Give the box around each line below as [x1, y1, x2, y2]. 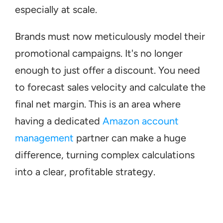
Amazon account [103, 115, 179, 127]
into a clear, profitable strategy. [15, 166, 155, 178]
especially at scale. [15, 3, 97, 15]
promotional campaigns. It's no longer [15, 47, 183, 59]
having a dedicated [15, 115, 103, 127]
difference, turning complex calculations [15, 149, 195, 161]
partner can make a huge [74, 132, 186, 144]
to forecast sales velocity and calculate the [15, 81, 206, 93]
